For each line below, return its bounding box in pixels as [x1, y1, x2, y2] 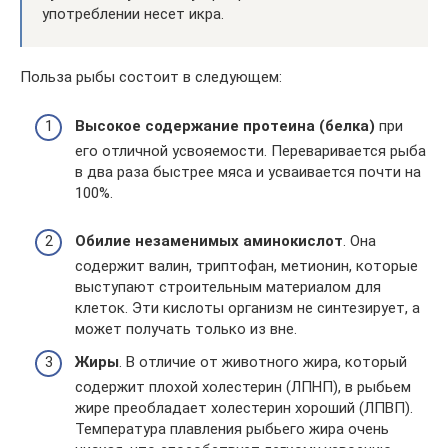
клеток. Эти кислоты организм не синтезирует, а [75, 298, 420, 317]
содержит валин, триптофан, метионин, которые [75, 256, 418, 275]
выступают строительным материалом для [75, 277, 381, 296]
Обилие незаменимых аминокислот [75, 231, 343, 250]
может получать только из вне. [75, 319, 297, 338]
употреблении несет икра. [42, 5, 224, 23]
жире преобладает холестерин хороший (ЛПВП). [75, 399, 413, 417]
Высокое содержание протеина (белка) [75, 116, 375, 135]
